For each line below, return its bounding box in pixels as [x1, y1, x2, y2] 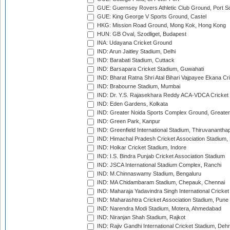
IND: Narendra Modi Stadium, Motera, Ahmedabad [95, 205, 221, 212]
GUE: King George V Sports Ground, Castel [95, 13, 206, 20]
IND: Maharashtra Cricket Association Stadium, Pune [95, 197, 228, 203]
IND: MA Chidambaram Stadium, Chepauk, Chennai [95, 179, 225, 186]
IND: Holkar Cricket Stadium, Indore [95, 144, 186, 151]
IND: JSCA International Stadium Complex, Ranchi [95, 162, 221, 168]
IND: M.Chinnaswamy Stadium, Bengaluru [95, 170, 201, 177]
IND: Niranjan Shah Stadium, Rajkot [95, 214, 185, 221]
